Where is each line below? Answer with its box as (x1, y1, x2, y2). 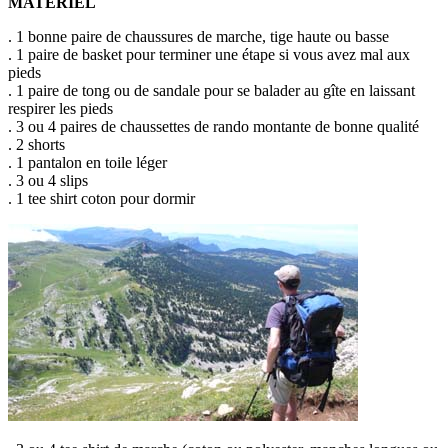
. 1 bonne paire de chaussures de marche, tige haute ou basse (8, 28, 389, 46)
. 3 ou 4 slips (8, 172, 88, 190)
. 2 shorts (8, 136, 65, 154)
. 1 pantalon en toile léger (8, 154, 167, 172)
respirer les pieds (8, 100, 113, 118)
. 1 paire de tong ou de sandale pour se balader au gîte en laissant (8, 82, 415, 100)
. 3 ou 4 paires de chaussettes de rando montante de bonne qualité (8, 118, 419, 136)
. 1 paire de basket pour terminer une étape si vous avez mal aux (8, 46, 410, 64)
